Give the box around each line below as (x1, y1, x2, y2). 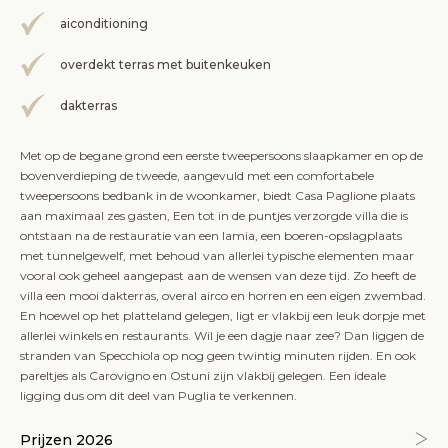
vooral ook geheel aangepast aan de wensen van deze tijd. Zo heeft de (20, 268, 416, 283)
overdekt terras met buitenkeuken (60, 57, 271, 72)
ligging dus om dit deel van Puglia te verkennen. (20, 388, 297, 403)
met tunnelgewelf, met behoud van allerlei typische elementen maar (20, 248, 414, 263)
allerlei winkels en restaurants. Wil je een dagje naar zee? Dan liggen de (20, 328, 424, 343)
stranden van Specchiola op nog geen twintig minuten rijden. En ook (20, 348, 416, 363)
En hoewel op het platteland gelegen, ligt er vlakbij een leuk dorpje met (20, 308, 426, 323)
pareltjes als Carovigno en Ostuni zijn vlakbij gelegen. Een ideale (20, 368, 386, 383)
